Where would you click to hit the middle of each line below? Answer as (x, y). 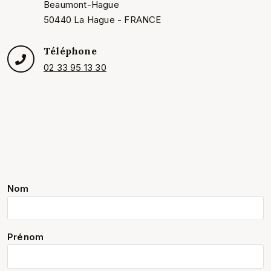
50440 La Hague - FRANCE (103, 19)
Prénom (26, 237)
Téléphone (70, 51)
